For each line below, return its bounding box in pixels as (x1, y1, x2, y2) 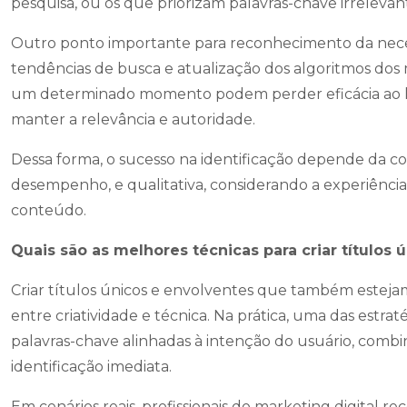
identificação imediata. (11, 358, 172, 375)
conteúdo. (11, 202, 86, 219)
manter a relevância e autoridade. (11, 111, 255, 128)
